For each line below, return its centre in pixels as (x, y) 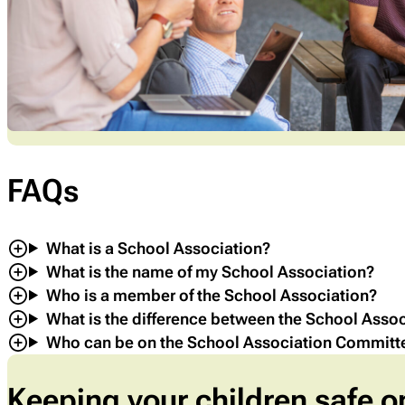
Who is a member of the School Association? (211, 295)
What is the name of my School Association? (210, 271)
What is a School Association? (158, 248)
